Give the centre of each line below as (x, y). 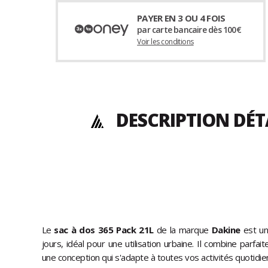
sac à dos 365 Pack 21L (104, 230)
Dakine (226, 230)
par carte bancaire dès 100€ (189, 30)
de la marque (182, 230)
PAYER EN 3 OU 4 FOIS (181, 18)
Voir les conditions (165, 42)
